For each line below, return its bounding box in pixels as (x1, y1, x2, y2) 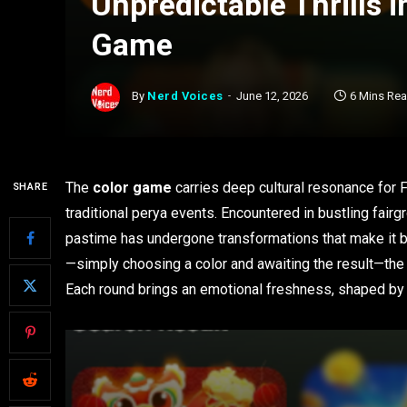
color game (93, 179, 172, 196)
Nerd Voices (147, 89, 223, 104)
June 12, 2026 (235, 89, 308, 104)
